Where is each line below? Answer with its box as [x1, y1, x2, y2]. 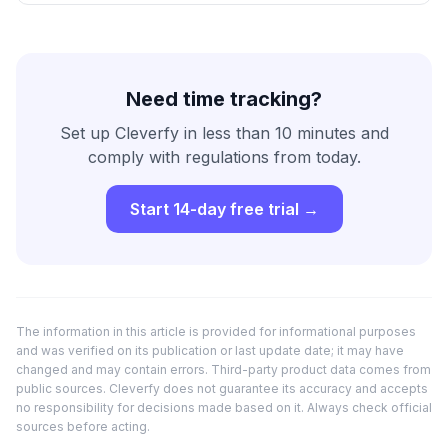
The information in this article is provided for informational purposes [16, 323, 416, 339]
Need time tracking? [126, 86, 322, 111]
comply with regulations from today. [87, 146, 361, 167]
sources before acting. [16, 418, 150, 434]
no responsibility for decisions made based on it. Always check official [16, 399, 432, 415]
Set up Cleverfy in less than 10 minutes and [59, 122, 389, 143]
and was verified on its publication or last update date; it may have [16, 342, 404, 358]
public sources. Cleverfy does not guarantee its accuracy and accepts [16, 380, 428, 396]
